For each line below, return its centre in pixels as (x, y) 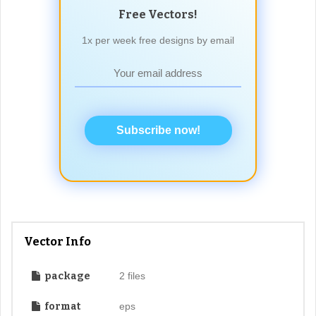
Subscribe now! (158, 130)
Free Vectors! (158, 15)
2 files (132, 276)
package (66, 276)
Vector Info (57, 242)
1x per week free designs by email (158, 41)
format (61, 307)
